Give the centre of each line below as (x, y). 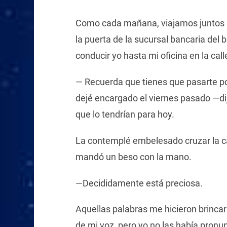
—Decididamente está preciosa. (139, 183)
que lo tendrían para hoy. (125, 115)
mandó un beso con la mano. (133, 157)
